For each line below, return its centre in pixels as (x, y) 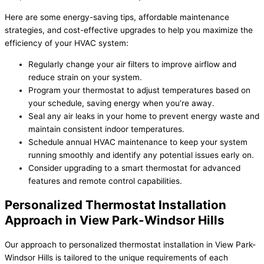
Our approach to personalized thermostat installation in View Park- (130, 244)
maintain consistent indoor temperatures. (106, 129)
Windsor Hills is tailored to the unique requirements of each (116, 257)
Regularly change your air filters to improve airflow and (132, 64)
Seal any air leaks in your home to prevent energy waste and (144, 116)
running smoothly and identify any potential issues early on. (141, 155)
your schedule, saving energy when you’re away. (121, 103)
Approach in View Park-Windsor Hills (115, 220)
